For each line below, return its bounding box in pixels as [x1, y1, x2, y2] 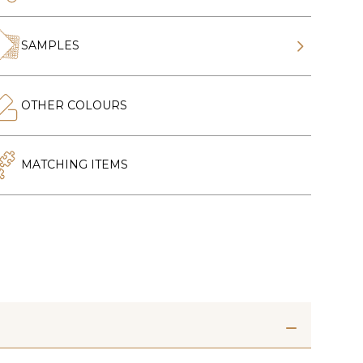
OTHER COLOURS [21, 97, 128, 113]
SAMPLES [21, 38, 80, 53]
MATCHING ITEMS [21, 157, 129, 173]
